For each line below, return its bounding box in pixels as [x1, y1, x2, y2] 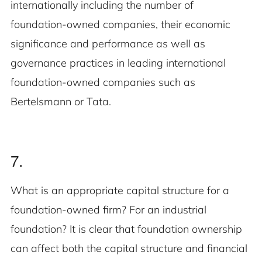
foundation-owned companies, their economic [11, 18, 230, 32]
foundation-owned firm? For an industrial [11, 203, 206, 217]
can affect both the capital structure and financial [11, 242, 247, 256]
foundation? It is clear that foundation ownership [11, 222, 242, 236]
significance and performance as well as [11, 37, 205, 51]
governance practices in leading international [11, 56, 226, 70]
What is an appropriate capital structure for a [11, 184, 229, 198]
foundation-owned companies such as [11, 75, 195, 89]
